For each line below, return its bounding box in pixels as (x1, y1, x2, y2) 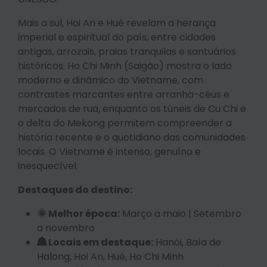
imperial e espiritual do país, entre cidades (18, 30, 216, 44)
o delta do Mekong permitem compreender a (18, 116, 232, 130)
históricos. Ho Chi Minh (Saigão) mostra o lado (18, 58, 232, 73)
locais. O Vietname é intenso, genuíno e (18, 144, 201, 159)
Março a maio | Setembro (120, 206, 241, 221)
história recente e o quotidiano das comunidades (18, 130, 246, 144)
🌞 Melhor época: (37, 206, 120, 221)
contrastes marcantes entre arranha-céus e (18, 87, 229, 101)
